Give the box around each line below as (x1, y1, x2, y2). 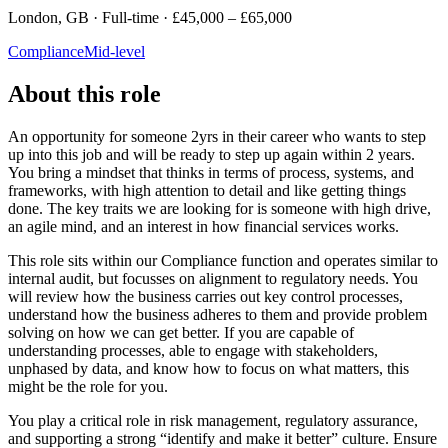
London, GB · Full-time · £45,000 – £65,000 (8, 8, 292, 26)
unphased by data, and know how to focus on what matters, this (8, 359, 409, 377)
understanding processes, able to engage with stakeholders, (8, 341, 378, 359)
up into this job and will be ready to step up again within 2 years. (8, 145, 415, 163)
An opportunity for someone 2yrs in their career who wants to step (8, 127, 426, 145)
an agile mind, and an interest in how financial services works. (8, 217, 399, 235)
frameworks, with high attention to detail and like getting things (8, 181, 406, 199)
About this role (8, 80, 161, 107)
